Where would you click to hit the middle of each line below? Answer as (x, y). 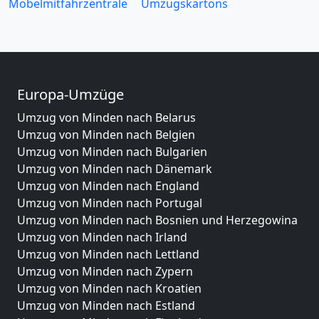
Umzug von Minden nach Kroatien (109, 288)
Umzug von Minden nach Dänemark (115, 169)
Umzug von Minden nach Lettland (108, 254)
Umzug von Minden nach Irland (102, 237)
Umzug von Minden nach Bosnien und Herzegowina (157, 220)
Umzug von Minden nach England (108, 186)
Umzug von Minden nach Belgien (106, 135)
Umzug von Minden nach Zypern (105, 271)
